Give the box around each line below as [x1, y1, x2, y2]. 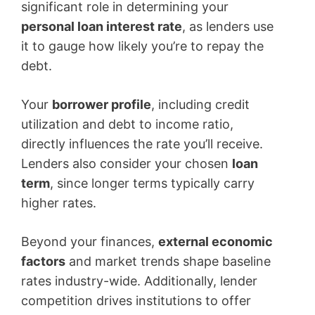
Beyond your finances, [21, 234, 158, 250]
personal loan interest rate [21, 19, 182, 34]
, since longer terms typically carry [50, 176, 255, 191]
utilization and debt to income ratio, [21, 117, 233, 132]
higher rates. [21, 195, 96, 211]
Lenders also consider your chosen [21, 156, 232, 172]
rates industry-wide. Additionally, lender [21, 274, 257, 289]
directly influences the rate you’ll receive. [21, 136, 263, 152]
